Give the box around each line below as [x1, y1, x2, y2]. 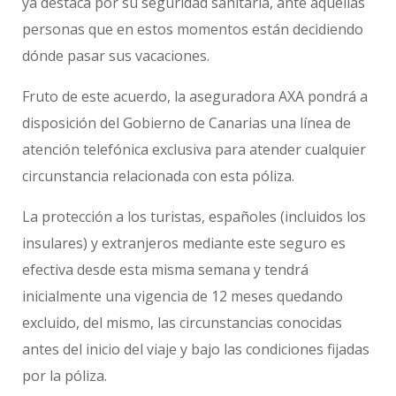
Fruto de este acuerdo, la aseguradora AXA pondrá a [22, 86, 368, 106]
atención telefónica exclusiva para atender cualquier [22, 139, 366, 159]
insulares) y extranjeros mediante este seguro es [22, 232, 346, 253]
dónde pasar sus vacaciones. [22, 45, 209, 65]
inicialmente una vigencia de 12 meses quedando [22, 286, 343, 306]
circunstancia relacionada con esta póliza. [22, 165, 294, 186]
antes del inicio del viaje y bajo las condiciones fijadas [22, 339, 369, 359]
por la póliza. [22, 365, 107, 385]
